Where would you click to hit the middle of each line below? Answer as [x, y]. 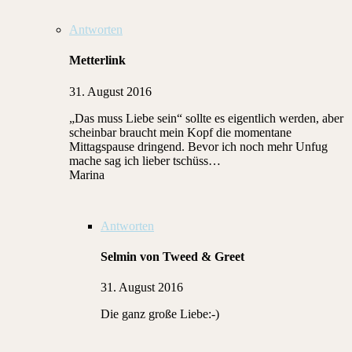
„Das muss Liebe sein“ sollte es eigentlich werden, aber [206, 118]
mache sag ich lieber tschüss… [145, 160]
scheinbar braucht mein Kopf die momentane [180, 132]
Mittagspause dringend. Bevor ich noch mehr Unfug [198, 146]
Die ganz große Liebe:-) [160, 314]
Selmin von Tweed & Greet [172, 257]
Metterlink [97, 60]
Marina [87, 174]
